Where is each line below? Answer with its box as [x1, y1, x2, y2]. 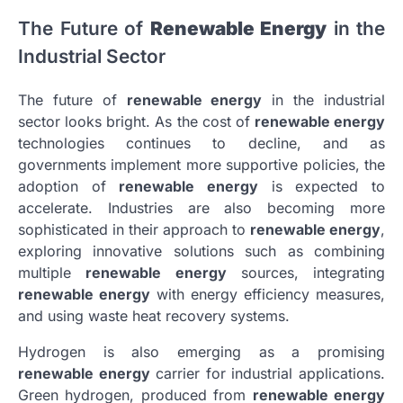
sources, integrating [226, 264, 385, 282]
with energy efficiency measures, [150, 285, 385, 304]
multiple [18, 264, 86, 282]
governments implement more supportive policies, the [18, 156, 385, 175]
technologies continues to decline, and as [18, 134, 385, 153]
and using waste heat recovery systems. [18, 307, 290, 326]
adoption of [18, 177, 120, 196]
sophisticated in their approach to [18, 220, 250, 239]
